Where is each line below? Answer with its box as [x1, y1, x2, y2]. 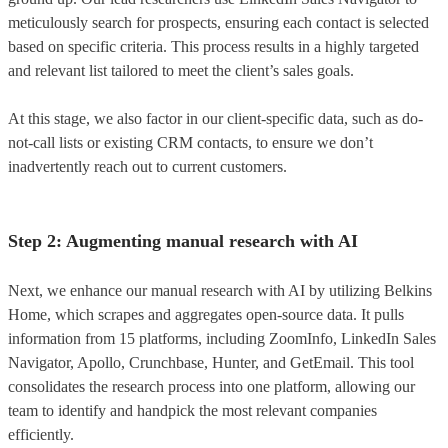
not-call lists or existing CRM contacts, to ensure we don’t [8, 133, 373, 151]
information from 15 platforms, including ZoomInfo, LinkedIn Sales [8, 329, 436, 347]
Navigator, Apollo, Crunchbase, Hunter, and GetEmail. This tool [8, 353, 414, 371]
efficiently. [8, 425, 74, 443]
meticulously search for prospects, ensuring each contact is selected [8, 13, 429, 31]
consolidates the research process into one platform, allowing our [8, 377, 415, 395]
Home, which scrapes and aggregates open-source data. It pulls [8, 305, 404, 323]
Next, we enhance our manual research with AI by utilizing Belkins [8, 281, 432, 299]
